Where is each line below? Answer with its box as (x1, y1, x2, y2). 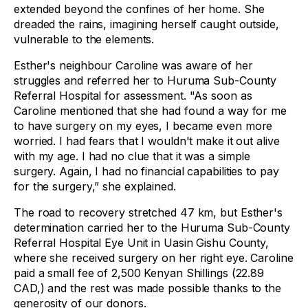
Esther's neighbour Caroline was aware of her (14, 58, 253, 72)
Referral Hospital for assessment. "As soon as (14, 89, 252, 102)
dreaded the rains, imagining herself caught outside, (14, 17, 279, 31)
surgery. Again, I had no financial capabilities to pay (14, 164, 279, 178)
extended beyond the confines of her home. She (14, 2, 265, 16)
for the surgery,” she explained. (14, 179, 179, 193)
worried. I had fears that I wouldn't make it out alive (14, 134, 280, 148)
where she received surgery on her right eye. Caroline (14, 251, 294, 265)
